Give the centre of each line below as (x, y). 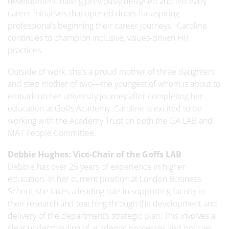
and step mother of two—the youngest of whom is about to (114, 84)
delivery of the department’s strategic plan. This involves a (111, 216)
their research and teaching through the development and (112, 203)
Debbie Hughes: (39, 154)
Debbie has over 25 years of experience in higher (97, 167)
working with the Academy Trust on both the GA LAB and (110, 121)
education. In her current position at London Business (104, 179)
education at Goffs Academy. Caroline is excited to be (105, 108)
